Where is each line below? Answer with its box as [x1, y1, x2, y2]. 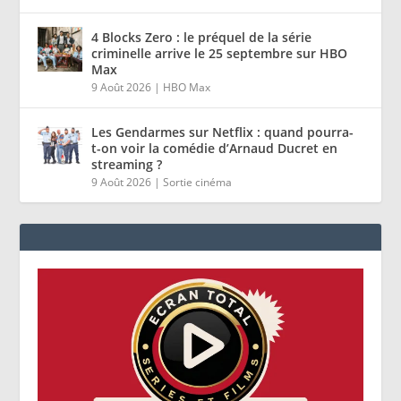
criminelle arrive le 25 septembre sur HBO [91, 44, 348, 62]
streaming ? [91, 155, 163, 173]
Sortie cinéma [163, 174, 233, 190]
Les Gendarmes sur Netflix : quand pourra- [91, 123, 354, 141]
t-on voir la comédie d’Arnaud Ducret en [91, 139, 338, 157]
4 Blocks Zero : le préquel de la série [91, 28, 312, 46]
